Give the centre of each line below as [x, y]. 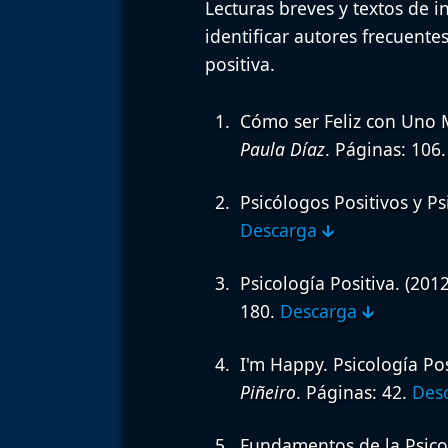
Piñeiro [267, 392]
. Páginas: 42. [353, 392]
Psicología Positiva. [319, 283]
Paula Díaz [282, 149]
